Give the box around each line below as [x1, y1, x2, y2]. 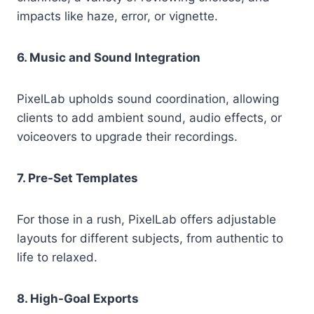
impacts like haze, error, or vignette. [17, 9, 218, 24]
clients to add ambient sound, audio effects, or [17, 111, 282, 125]
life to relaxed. [17, 250, 97, 265]
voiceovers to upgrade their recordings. [17, 130, 238, 144]
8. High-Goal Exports [17, 292, 139, 306]
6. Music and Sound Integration [17, 50, 200, 65]
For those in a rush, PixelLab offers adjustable [17, 212, 276, 227]
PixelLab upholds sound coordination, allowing [17, 92, 279, 107]
